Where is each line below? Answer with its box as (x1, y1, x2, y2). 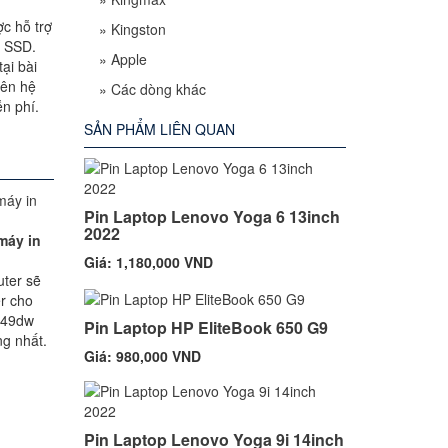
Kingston (110, 19, 166, 39)
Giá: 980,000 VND (83, 346, 201, 367)
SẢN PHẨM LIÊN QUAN (83, 119, 235, 139)
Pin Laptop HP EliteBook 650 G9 (83, 316, 328, 340)
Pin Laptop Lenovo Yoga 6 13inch (83, 205, 340, 228)
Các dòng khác (110, 79, 206, 99)
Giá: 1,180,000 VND (83, 252, 213, 272)
